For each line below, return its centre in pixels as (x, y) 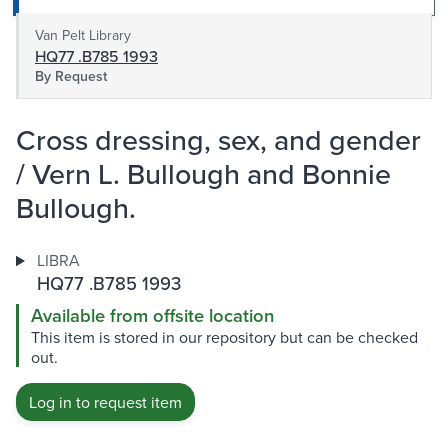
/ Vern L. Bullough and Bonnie (203, 174)
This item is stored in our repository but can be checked (224, 337)
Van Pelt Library (83, 35)
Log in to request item (105, 402)
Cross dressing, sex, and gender (218, 140)
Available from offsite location (152, 316)
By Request (71, 76)
